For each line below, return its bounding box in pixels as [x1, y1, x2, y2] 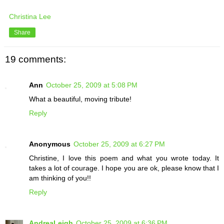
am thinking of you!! [29, 174, 91, 182]
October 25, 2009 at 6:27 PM [73, 140, 165, 148]
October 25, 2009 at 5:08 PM [46, 81, 137, 89]
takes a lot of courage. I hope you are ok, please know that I [29, 164, 219, 172]
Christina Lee [9, 12, 51, 20]
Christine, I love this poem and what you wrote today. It [29, 154, 219, 162]
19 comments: [5, 53, 66, 64]
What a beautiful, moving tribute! [29, 95, 131, 103]
